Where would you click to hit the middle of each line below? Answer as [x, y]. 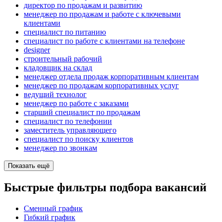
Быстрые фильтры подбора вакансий [105, 188]
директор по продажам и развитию [83, 5]
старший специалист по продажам [82, 112]
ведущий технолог [55, 95]
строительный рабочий [63, 59]
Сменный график [53, 209]
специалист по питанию [65, 32]
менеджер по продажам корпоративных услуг [101, 86]
